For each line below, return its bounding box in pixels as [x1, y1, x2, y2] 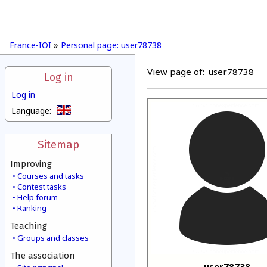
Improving [10, 159, 52, 169]
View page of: [147, 66, 204, 77]
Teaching [10, 221, 47, 231]
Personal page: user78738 [61, 39, 162, 51]
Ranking [17, 203, 46, 213]
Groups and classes [17, 232, 89, 243]
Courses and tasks [17, 170, 84, 181]
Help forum [17, 192, 58, 203]
